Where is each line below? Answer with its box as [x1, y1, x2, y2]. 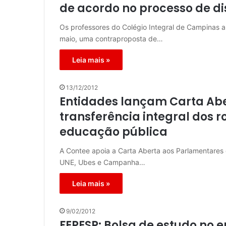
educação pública [60, 124, 167, 140]
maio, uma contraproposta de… [60, 34, 163, 43]
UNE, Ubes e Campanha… [60, 158, 145, 167]
